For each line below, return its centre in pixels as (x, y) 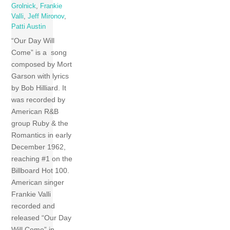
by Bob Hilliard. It (39, 88)
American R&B (35, 112)
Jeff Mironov (46, 17)
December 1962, (39, 147)
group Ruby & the (40, 123)
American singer (38, 183)
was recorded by (39, 100)
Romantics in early (42, 135)
